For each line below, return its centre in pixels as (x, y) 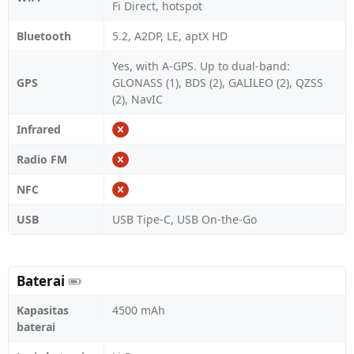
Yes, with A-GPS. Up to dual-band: (201, 66)
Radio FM (42, 159)
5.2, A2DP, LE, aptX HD (170, 36)
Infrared (39, 129)
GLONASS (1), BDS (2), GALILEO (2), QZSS (218, 83)
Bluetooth (44, 36)
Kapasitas (43, 310)
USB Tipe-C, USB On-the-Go (185, 219)
